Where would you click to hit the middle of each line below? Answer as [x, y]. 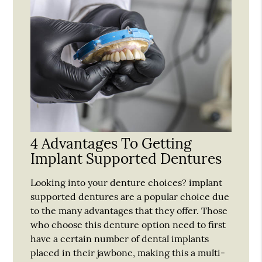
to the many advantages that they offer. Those [129, 210]
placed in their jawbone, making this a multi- [128, 252]
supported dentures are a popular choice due [130, 196]
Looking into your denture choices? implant [127, 182]
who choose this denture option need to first [128, 224]
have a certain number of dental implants [120, 238]
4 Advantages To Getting [111, 143]
